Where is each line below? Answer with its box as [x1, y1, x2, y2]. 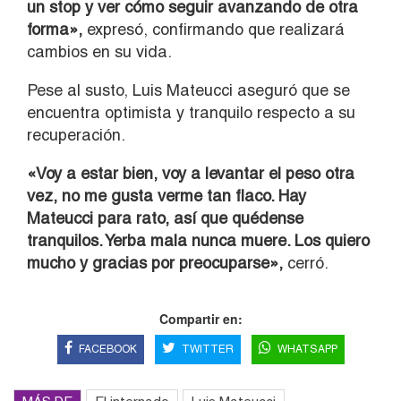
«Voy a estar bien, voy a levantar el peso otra [27, 164, 354, 183]
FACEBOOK [78, 343, 137, 356]
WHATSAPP [277, 343, 337, 356]
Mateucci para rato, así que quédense [27, 209, 303, 228]
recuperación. [27, 125, 125, 145]
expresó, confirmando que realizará [82, 20, 345, 39]
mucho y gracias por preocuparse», [27, 253, 283, 273]
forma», [27, 20, 82, 39]
